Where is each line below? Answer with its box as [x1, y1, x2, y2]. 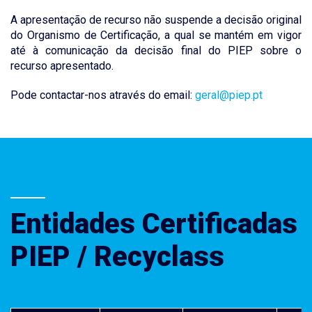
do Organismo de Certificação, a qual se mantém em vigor [10, 28, 302, 42]
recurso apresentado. [10, 58, 114, 72]
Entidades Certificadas [10, 207, 297, 240]
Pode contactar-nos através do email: [10, 88, 195, 102]
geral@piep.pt [195, 88, 263, 102]
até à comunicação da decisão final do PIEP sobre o [10, 43, 302, 57]
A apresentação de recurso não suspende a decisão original [10, 13, 302, 26]
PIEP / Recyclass [10, 240, 224, 273]
